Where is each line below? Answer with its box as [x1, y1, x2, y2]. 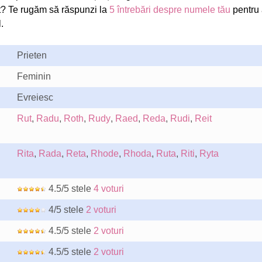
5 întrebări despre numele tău [109, 5, 230, 15]
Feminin [16, 71, 51, 81]
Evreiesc [16, 92, 53, 102]
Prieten [16, 50, 47, 60]
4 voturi [93, 184, 124, 194]
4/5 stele [46, 205, 86, 215]
